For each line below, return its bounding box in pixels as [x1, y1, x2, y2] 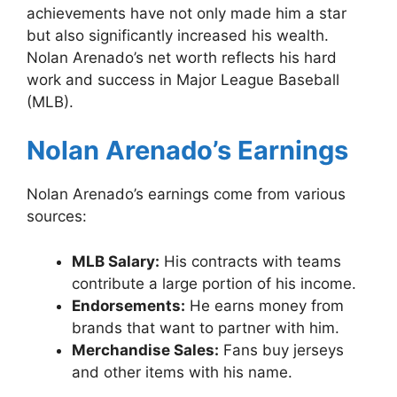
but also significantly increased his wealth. [27, 26, 329, 44]
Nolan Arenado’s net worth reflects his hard [27, 48, 337, 66]
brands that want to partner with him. [72, 318, 339, 337]
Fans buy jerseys [219, 340, 344, 359]
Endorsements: [72, 296, 185, 315]
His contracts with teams [160, 252, 341, 270]
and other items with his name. [72, 362, 292, 381]
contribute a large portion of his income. [72, 274, 356, 292]
